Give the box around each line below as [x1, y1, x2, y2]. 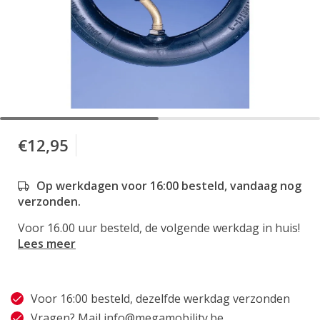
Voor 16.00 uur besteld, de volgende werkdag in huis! [18, 220, 300, 236]
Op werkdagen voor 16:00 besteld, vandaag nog [36, 178, 301, 194]
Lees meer [18, 236, 76, 251]
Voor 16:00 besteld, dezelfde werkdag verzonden [31, 291, 290, 306]
